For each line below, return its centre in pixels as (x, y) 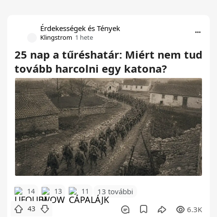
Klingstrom (56, 37)
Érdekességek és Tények (80, 28)
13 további (115, 192)
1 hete (84, 37)
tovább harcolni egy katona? (91, 68)
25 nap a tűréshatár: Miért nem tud (108, 54)
